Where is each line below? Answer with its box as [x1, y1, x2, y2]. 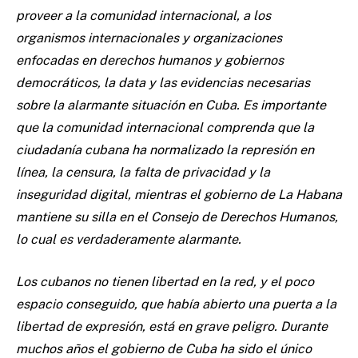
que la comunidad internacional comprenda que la [16, 119, 314, 135]
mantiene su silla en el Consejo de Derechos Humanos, [16, 209, 338, 225]
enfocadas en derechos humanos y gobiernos [16, 52, 284, 68]
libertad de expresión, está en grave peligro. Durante [16, 318, 328, 334]
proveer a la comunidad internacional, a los [16, 7, 271, 23]
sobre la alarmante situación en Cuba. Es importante [16, 97, 326, 113]
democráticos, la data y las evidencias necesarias [16, 74, 310, 90]
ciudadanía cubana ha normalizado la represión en [16, 141, 314, 157]
